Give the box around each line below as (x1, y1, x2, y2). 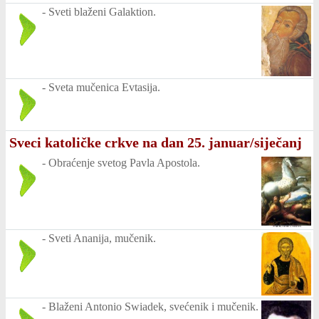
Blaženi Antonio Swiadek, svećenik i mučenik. (48, 300, 258, 313)
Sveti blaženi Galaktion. (48, 5, 156, 18)
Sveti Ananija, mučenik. (48, 232, 156, 245)
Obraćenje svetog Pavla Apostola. (48, 156, 200, 169)
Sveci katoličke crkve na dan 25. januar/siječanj (9, 134, 302, 150)
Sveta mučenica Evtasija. (48, 80, 160, 93)
